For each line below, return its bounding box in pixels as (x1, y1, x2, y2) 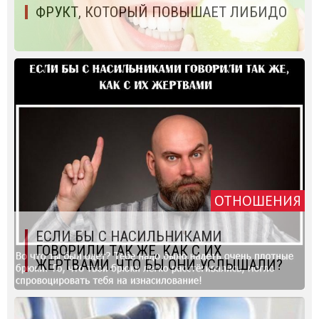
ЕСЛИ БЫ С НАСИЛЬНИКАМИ (36, 228, 222, 246)
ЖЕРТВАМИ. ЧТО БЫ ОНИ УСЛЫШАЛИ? (36, 256, 283, 274)
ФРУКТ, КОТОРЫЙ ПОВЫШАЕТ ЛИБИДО (36, 4, 287, 21)
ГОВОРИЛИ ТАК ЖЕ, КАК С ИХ (36, 242, 221, 260)
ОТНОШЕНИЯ (214, 192, 301, 211)
